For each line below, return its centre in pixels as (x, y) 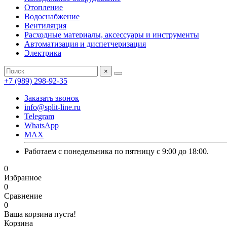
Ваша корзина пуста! (40, 214)
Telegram (39, 116)
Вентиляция (45, 26)
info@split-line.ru (52, 107)
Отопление (44, 7)
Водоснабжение (52, 16)
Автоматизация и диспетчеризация (85, 44)
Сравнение (23, 196)
